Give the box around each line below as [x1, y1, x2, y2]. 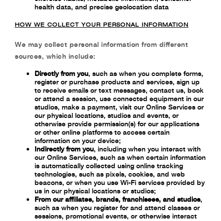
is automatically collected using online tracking [35, 161, 183, 170]
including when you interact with [98, 145, 201, 153]
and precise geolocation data [75, 2, 169, 11]
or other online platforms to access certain [35, 128, 170, 136]
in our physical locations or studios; [44, 186, 156, 195]
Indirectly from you [35, 145, 94, 153]
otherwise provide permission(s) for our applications [35, 119, 199, 128]
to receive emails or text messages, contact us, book [35, 86, 204, 94]
